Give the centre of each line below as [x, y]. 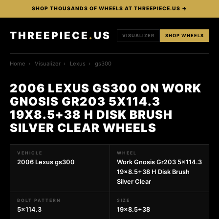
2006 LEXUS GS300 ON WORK [106, 88]
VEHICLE [30, 153]
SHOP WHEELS [185, 35]
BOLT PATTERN [39, 200]
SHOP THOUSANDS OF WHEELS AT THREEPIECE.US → [109, 9]
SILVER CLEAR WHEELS [83, 128]
